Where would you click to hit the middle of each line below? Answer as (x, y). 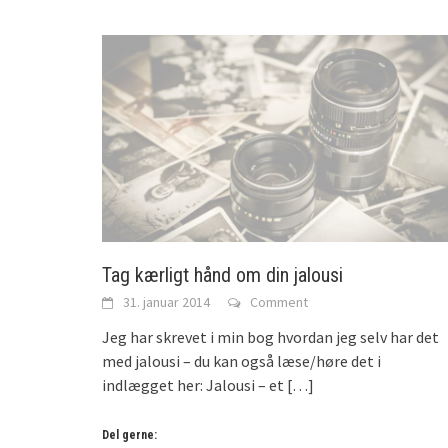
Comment (279, 302)
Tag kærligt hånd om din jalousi (222, 275)
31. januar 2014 (166, 302)
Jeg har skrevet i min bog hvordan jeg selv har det (270, 337)
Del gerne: (129, 435)
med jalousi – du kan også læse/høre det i (241, 361)
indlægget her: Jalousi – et (193, 385)
